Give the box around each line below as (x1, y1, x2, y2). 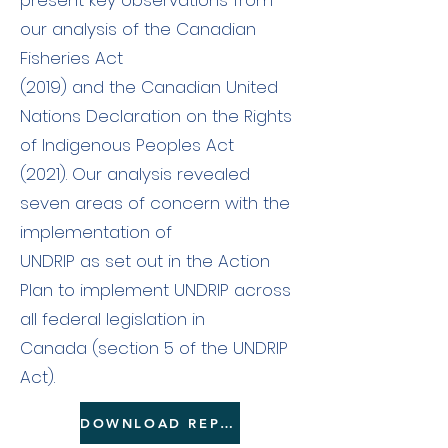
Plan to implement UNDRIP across (20, 278, 291, 302)
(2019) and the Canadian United (20, 75, 278, 99)
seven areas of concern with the (20, 191, 290, 215)
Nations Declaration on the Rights (20, 104, 292, 128)
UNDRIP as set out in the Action (20, 249, 270, 273)
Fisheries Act (20, 46, 123, 70)
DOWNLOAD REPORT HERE (220, 415, 234, 431)
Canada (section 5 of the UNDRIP (20, 336, 288, 360)
